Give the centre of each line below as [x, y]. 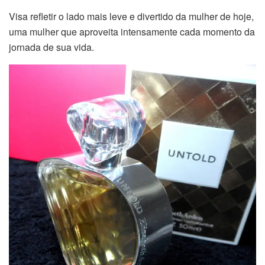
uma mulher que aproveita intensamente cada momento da [132, 32]
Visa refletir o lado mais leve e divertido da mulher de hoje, [131, 17]
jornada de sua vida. [51, 47]
